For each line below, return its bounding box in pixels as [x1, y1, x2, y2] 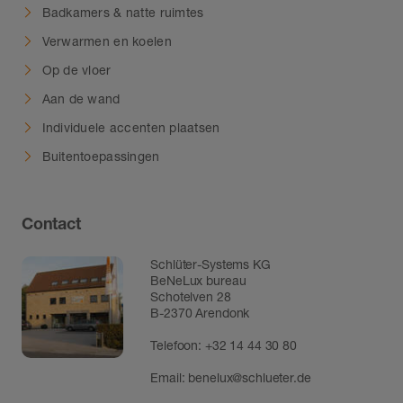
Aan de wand [41, 90, 121, 106]
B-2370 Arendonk [150, 304, 250, 320]
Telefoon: [150, 336, 205, 353]
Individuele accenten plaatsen [41, 119, 220, 135]
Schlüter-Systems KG [150, 255, 337, 272]
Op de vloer [41, 61, 112, 77]
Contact [22, 213, 81, 234]
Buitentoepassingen [41, 148, 160, 164]
